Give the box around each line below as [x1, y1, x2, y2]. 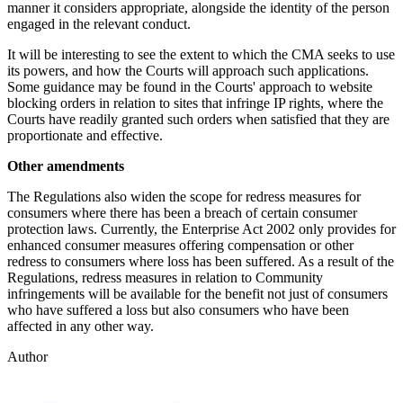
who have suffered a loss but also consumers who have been [7, 302, 349, 318]
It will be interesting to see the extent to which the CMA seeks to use [7, 47, 395, 63]
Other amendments [7, 158, 124, 175]
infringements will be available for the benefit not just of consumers [7, 286, 388, 302]
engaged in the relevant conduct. [7, 16, 198, 32]
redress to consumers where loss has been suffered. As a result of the [7, 254, 394, 270]
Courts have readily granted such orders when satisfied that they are [7, 112, 390, 128]
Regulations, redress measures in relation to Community [7, 270, 323, 286]
